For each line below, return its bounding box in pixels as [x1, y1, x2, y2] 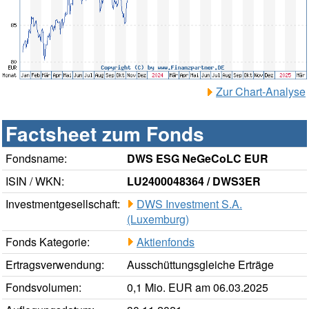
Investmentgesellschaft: [6, 196, 120, 212]
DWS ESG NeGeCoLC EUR [127, 150, 268, 167]
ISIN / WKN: [6, 173, 64, 190]
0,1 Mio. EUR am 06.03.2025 [127, 279, 268, 296]
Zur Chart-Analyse [216, 83, 306, 100]
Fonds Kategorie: [6, 234, 90, 250]
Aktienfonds [137, 234, 195, 250]
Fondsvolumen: [6, 279, 81, 296]
